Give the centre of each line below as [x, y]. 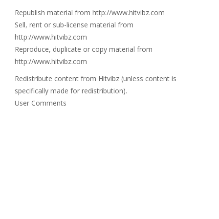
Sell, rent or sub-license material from [74, 25]
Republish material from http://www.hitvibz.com [90, 12]
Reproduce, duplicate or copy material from [84, 49]
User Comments [41, 103]
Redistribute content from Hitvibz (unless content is [96, 78]
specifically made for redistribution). [71, 91]
